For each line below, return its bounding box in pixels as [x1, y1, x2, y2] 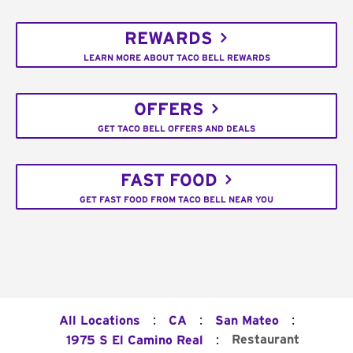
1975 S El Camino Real [66, 334, 203, 347]
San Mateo [214, 314, 279, 327]
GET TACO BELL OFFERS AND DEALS [98, 124, 255, 133]
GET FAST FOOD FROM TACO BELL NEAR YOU [80, 195, 273, 204]
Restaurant [232, 333, 299, 346]
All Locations [58, 314, 140, 327]
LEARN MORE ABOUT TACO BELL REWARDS [83, 53, 270, 62]
